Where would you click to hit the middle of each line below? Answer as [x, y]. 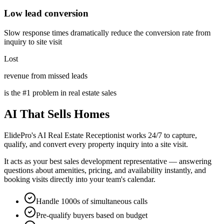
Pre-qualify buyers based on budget [92, 215]
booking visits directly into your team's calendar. [80, 179]
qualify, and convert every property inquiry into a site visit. [96, 144]
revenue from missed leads [46, 75]
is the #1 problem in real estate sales [60, 92]
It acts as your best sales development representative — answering [108, 161]
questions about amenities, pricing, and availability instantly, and [105, 170]
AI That [26, 114]
